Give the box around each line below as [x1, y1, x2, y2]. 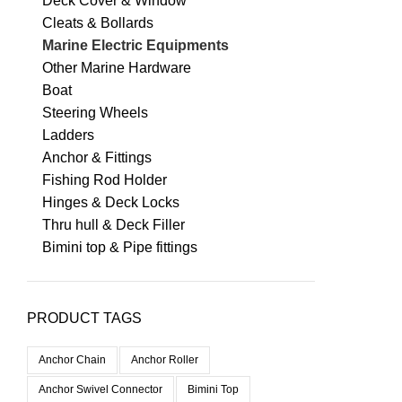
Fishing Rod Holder [42, 171, 167, 188]
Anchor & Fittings [42, 149, 152, 165]
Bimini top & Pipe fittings [42, 239, 197, 255]
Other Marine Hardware [42, 59, 191, 75]
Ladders [42, 127, 94, 143]
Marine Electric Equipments [42, 37, 229, 53]
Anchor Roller [131, 353, 198, 366]
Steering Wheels [42, 104, 148, 120]
